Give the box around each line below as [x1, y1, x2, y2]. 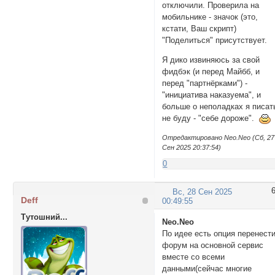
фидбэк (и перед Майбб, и [162, 66, 260, 76]
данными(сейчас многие [162, 264, 252, 274]
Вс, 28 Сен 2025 [172, 187, 233, 196]
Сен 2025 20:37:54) [162, 143, 222, 151]
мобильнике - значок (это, [162, 12, 258, 21]
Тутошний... [20, 212, 68, 222]
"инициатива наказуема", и [162, 90, 261, 99]
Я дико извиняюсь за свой [162, 55, 260, 64]
